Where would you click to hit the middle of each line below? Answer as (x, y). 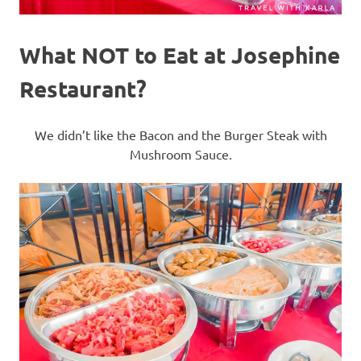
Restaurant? (83, 88)
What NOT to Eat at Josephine (180, 54)
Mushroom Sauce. (180, 154)
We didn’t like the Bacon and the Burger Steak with (180, 134)
